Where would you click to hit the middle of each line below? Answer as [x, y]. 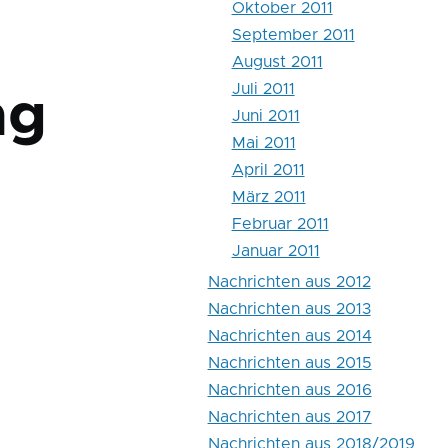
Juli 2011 [263, 89]
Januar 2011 [275, 251]
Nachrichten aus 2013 [289, 309]
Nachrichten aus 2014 [289, 336]
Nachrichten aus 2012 [289, 282]
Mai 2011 [263, 143]
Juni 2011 [265, 116]
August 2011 [277, 62]
